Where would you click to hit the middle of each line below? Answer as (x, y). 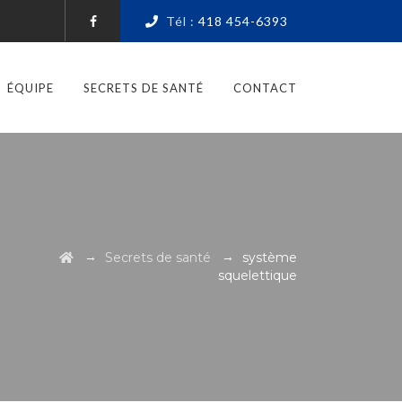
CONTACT (265, 88)
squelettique (258, 275)
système (270, 258)
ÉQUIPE (31, 88)
